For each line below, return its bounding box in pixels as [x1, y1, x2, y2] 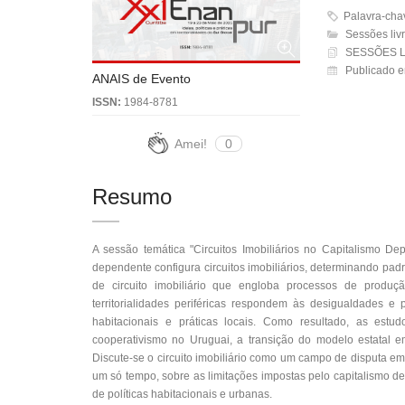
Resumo [92, 184, 172, 209]
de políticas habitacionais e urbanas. [92, 388, 272, 400]
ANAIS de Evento [92, 71, 191, 86]
